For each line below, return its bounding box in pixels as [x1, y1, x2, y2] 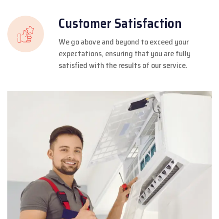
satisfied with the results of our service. [59, 59, 188, 71]
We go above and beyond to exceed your [59, 35, 189, 48]
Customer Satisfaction [59, 12, 182, 34]
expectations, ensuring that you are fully [59, 47, 191, 60]
